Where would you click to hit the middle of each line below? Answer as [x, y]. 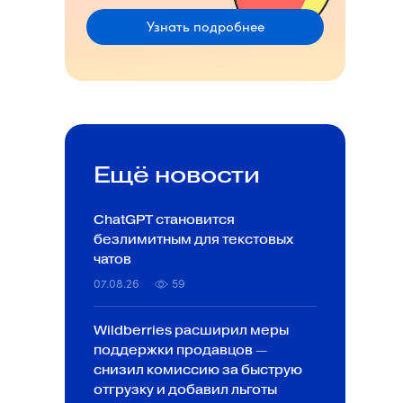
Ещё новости [177, 175]
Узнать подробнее [205, 26]
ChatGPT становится [164, 220]
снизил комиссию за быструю [198, 370]
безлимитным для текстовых [193, 240]
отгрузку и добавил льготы [185, 390]
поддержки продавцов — [180, 350]
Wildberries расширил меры [191, 331]
